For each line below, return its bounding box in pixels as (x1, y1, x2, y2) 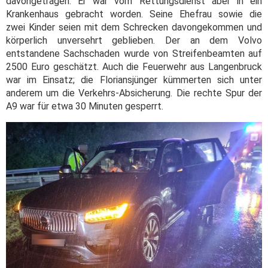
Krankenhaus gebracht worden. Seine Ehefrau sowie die (6, 8, 262, 20)
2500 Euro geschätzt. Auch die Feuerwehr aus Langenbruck (6, 61, 262, 73)
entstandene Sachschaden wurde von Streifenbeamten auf (6, 48, 262, 60)
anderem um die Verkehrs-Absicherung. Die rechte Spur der (6, 87, 262, 99)
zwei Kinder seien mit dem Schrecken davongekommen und (6, 22, 262, 33)
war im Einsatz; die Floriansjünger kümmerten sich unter (6, 74, 262, 86)
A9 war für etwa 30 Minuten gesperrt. (6, 100, 163, 112)
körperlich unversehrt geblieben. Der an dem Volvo (6, 35, 262, 47)
